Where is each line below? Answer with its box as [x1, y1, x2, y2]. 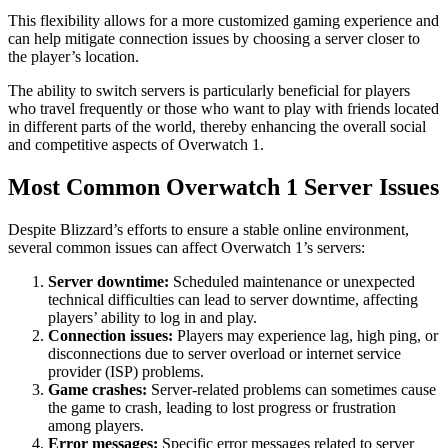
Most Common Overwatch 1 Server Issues [8, 174, 439, 201]
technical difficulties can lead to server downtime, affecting [48, 291, 418, 309]
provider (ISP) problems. [48, 363, 204, 381]
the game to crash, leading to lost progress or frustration [48, 399, 396, 417]
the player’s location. [8, 48, 139, 66]
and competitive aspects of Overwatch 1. [8, 136, 264, 154]
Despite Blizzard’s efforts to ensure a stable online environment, [8, 221, 409, 239]
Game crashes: [48, 381, 147, 399]
